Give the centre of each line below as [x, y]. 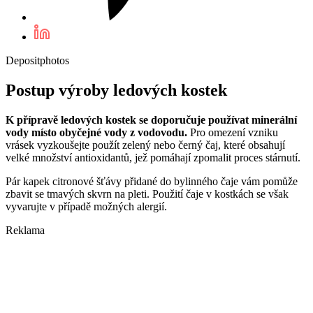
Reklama [25, 230]
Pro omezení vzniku [234, 132]
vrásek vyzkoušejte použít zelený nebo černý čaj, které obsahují [145, 145]
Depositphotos [37, 61]
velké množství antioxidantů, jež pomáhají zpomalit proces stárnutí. [153, 157]
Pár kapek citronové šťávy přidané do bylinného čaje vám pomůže [152, 181]
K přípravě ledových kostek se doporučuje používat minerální [151, 119]
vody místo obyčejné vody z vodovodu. [98, 132]
